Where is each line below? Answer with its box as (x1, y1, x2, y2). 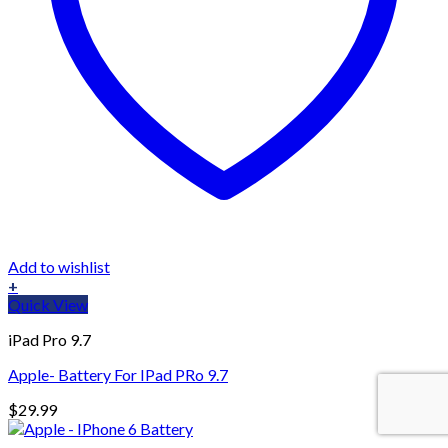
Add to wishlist (8, 257, 110, 277)
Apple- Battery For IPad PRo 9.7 (8, 365, 228, 385)
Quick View (8, 295, 88, 315)
